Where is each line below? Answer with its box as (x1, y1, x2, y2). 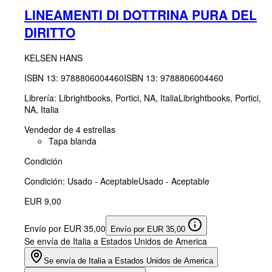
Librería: (24, 91, 59, 104)
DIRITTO (24, 23, 75, 42)
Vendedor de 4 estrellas (24, 123, 115, 135)
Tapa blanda (49, 134, 97, 147)
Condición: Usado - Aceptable (24, 174, 138, 187)
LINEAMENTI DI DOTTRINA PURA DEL (24, 5, 257, 24)
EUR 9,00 (24, 194, 61, 207)
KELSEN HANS (24, 51, 83, 64)
